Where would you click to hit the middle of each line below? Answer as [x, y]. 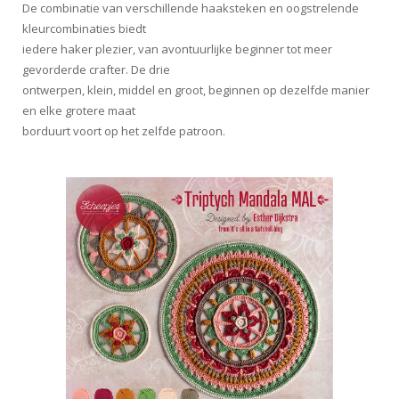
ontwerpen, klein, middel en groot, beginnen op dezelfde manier [196, 90]
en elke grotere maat [79, 111]
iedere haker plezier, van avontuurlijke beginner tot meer [177, 49]
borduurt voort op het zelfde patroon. [124, 131]
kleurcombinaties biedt [84, 29]
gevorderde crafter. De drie [96, 70]
